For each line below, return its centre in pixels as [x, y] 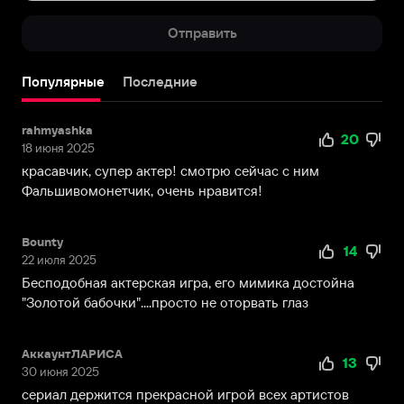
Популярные [63, 81]
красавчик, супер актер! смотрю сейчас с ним [170, 170]
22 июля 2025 [59, 260]
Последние [160, 81]
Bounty [42, 242]
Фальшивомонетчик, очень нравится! [142, 190]
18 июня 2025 [58, 148]
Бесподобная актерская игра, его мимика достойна [188, 282]
